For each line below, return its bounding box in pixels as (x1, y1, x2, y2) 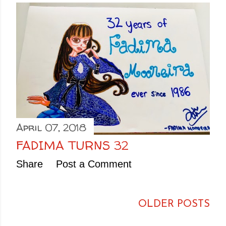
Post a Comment (56, 158, 132, 169)
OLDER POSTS (138, 199, 210, 209)
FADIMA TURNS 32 (16, 137, 128, 154)
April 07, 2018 (16, 120, 86, 134)
